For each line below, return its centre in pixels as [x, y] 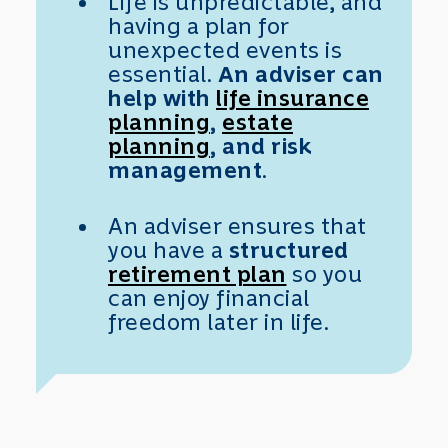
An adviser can [300, 73]
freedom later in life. [218, 321]
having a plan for [199, 25]
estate [257, 121]
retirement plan [197, 273]
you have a [168, 249]
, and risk [261, 145]
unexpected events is [225, 49]
